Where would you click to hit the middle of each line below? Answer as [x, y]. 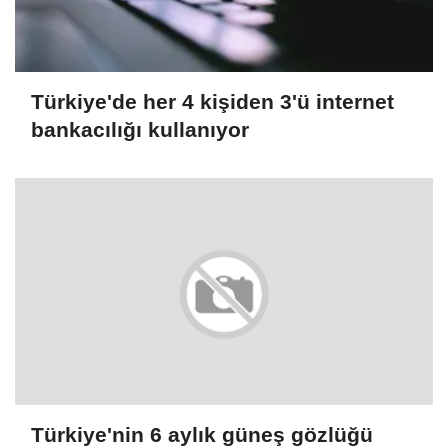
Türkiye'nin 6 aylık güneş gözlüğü [202, 434]
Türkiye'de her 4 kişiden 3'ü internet [212, 101]
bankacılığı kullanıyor [140, 129]
